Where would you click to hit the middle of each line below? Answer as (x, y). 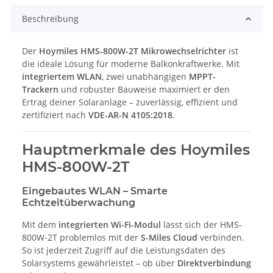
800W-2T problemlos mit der (81, 238)
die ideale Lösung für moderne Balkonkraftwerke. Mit (131, 64)
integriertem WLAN (62, 77)
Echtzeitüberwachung (79, 203)
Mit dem (40, 225)
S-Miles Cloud (169, 238)
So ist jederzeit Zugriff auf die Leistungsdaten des (124, 250)
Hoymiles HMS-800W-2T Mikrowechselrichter (133, 51)
